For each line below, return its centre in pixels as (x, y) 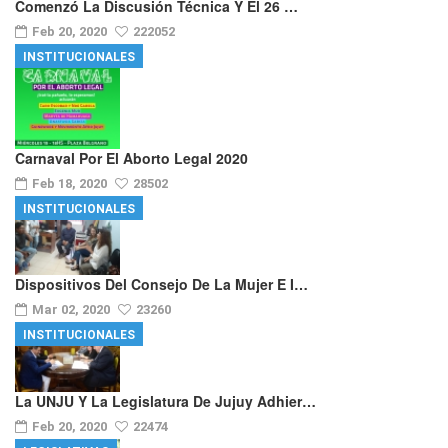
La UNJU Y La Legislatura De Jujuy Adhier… (165, 401)
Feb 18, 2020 (71, 184)
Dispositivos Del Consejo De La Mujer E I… (161, 283)
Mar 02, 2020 (72, 309)
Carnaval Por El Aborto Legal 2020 (131, 158)
